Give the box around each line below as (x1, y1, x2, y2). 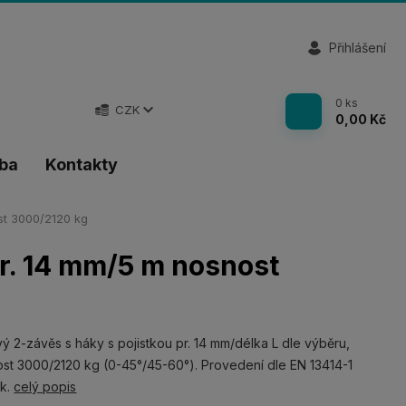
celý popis (14, 379, 77, 394)
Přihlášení (328, 40, 386, 55)
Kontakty (45, 155, 119, 174)
